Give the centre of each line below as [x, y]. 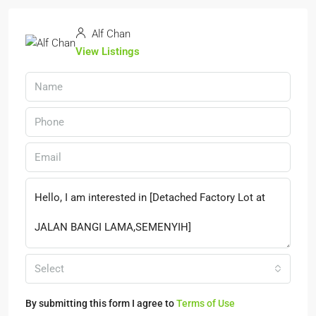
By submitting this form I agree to [101, 303]
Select [49, 269]
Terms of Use [206, 303]
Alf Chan [110, 34]
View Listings [108, 51]
